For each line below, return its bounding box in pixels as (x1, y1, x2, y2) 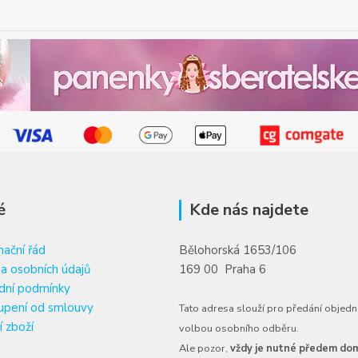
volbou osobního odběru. (179, 320, 299, 336)
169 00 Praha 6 (179, 261, 266, 277)
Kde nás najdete (189, 198, 308, 221)
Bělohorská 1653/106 (179, 241, 296, 258)
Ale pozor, (179, 340, 230, 356)
